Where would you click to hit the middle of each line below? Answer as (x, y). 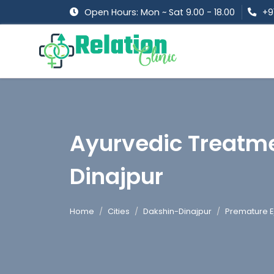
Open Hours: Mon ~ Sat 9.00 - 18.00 (160, 12)
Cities (119, 212)
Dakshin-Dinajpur (177, 212)
